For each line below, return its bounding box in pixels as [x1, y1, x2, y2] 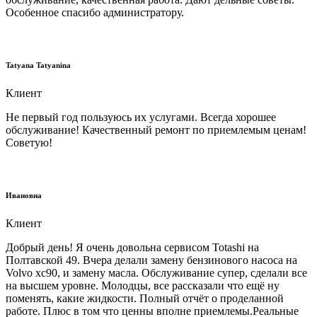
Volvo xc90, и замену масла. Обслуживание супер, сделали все [6, 267, 307, 279]
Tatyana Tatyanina [6, 61, 71, 70]
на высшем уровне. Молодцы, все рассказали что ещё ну [6, 279, 279, 292]
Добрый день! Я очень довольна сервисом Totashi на [6, 241, 259, 254]
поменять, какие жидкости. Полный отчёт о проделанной [6, 292, 284, 305]
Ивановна [6, 191, 42, 200]
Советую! [6, 137, 52, 149]
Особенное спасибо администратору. [6, 6, 184, 19]
